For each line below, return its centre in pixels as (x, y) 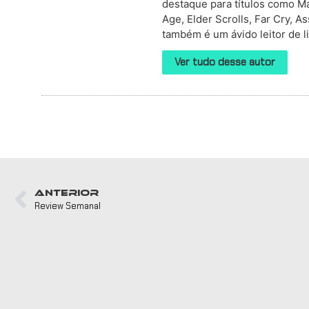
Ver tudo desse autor (225, 62)
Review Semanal (68, 206)
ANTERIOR (67, 192)
